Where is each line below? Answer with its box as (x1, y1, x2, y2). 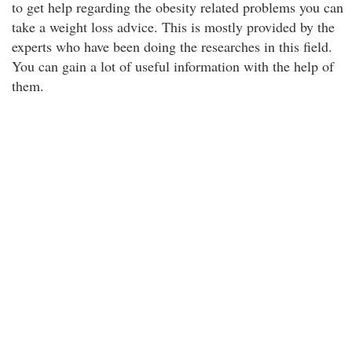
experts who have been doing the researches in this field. (12, 37, 332, 56)
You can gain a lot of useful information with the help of (12, 57, 334, 75)
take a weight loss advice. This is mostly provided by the (12, 17, 335, 36)
